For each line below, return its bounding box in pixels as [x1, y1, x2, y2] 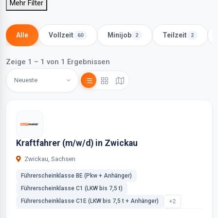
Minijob [108, 31, 131, 39]
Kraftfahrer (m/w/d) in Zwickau [16, 138, 138, 148]
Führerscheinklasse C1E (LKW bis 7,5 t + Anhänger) [21, 198, 159, 204]
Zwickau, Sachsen [23, 155, 75, 163]
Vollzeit [49, 31, 73, 39]
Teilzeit [163, 31, 187, 39]
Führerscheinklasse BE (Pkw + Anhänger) [21, 172, 132, 179]
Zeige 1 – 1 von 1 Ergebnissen [6, 57, 110, 66]
